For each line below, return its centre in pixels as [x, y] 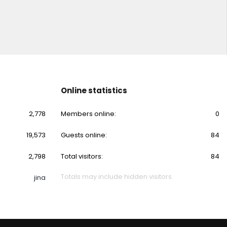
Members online [87, 114]
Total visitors [81, 156]
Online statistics [94, 90]
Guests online [83, 135]
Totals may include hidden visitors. [117, 177]
